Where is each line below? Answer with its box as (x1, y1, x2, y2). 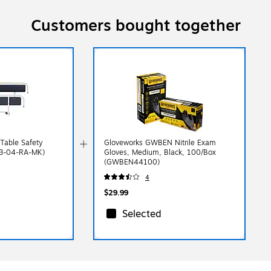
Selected (122, 206, 162, 221)
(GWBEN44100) (104, 156, 160, 168)
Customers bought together (30, 13, 241, 38)
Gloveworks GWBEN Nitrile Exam (104, 137, 217, 148)
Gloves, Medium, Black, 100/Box (104, 146, 217, 158)
